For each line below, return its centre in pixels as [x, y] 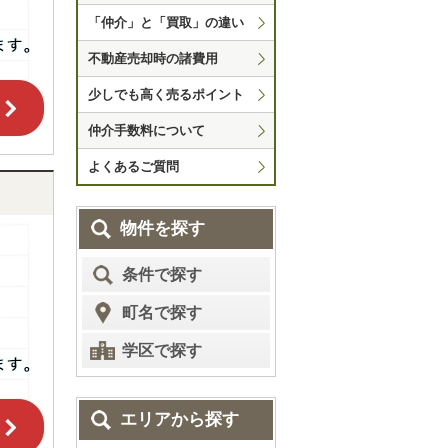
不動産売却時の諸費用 [153, 58]
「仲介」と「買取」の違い [166, 22]
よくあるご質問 [133, 166]
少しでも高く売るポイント [166, 94]
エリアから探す [179, 419]
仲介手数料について [146, 130]
